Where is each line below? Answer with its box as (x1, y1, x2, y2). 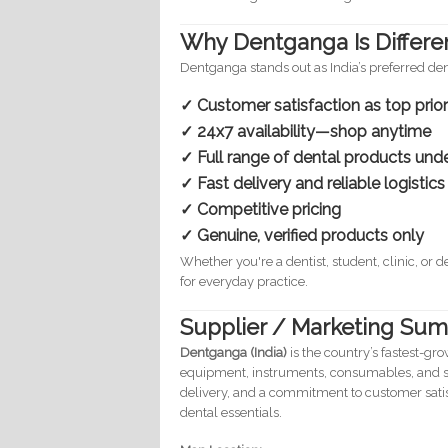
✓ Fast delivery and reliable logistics (180, 173, 446, 193)
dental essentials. (180, 405, 283, 421)
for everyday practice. (180, 273, 309, 289)
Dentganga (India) (180, 345, 288, 361)
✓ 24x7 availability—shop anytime (180, 121, 432, 141)
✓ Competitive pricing (180, 199, 342, 219)
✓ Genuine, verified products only (180, 225, 425, 245)
